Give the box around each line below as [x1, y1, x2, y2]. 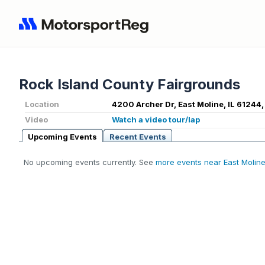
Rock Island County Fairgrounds [19, 76, 240, 93]
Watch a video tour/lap [112, 115, 200, 125]
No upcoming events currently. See [24, 157, 156, 167]
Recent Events [109, 132, 166, 142]
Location [25, 99, 59, 109]
